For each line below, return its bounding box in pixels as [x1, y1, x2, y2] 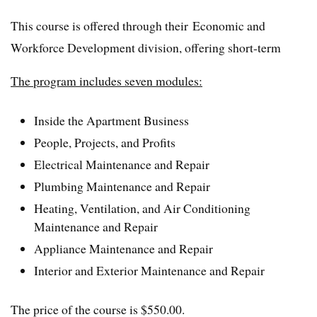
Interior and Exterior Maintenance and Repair [34, 261, 265, 279]
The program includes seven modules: [11, 72, 202, 90]
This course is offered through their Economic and [11, 17, 265, 35]
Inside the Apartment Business [34, 111, 190, 129]
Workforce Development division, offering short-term [11, 39, 281, 57]
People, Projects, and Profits [34, 133, 176, 151]
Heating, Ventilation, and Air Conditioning [34, 199, 251, 217]
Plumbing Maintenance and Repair [34, 177, 211, 195]
